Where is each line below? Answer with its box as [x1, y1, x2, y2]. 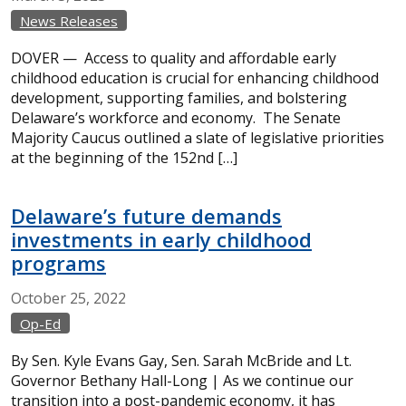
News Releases [19, 12, 118, 30]
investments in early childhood [11, 226, 312, 253]
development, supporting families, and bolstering [11, 88, 347, 108]
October [11, 288, 66, 308]
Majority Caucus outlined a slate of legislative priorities [11, 128, 384, 148]
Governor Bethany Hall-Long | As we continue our [11, 371, 353, 391]
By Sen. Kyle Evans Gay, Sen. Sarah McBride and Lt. [11, 351, 352, 371]
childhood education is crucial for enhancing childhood [11, 68, 379, 88]
